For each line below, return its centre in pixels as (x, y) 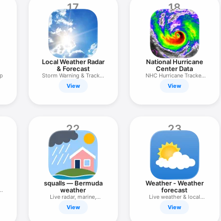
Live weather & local (174, 197)
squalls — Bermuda (73, 183)
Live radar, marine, (73, 197)
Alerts (73, 82)
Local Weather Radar (73, 62)
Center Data (175, 69)
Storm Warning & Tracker (73, 75)
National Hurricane (174, 62)
